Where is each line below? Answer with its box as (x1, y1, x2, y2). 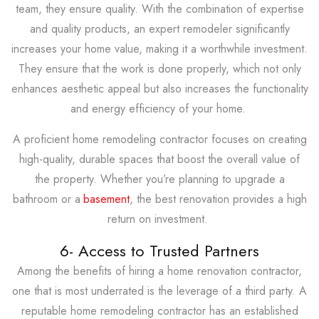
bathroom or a (12, 190, 80, 207)
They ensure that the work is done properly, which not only (18, 60, 301, 77)
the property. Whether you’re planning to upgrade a (34, 170, 285, 187)
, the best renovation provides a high (129, 190, 307, 207)
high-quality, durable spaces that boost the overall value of (19, 150, 300, 167)
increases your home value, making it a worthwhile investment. (11, 40, 308, 57)
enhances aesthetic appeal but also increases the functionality (11, 80, 308, 97)
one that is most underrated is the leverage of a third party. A (12, 282, 307, 299)
